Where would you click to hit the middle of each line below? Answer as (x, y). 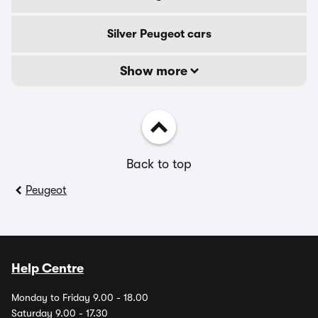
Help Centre (48, 268)
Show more (155, 71)
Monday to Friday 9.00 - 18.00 (80, 297)
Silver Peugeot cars (159, 34)
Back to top (159, 164)
